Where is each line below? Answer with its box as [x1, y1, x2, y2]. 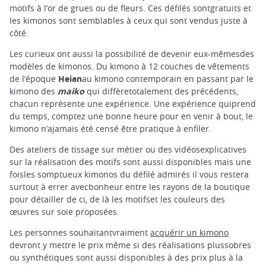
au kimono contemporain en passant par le [82, 73, 254, 85]
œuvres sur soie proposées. [9, 206, 122, 218]
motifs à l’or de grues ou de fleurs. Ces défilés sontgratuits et [9, 2, 251, 14]
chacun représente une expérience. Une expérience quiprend [9, 98, 256, 110]
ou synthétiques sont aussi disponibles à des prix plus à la [9, 252, 243, 264]
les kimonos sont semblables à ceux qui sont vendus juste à [9, 14, 248, 26]
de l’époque [9, 73, 58, 85]
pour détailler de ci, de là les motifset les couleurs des [9, 194, 225, 205]
